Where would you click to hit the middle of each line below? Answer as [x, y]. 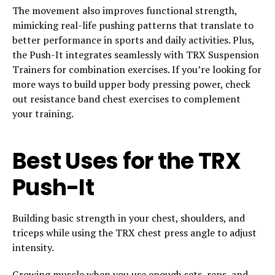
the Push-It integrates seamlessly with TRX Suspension [136, 54]
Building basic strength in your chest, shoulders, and [129, 218]
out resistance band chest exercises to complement [126, 99]
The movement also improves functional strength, [125, 10]
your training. [43, 113]
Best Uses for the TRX [126, 161]
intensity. [33, 247]
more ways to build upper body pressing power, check [131, 84]
